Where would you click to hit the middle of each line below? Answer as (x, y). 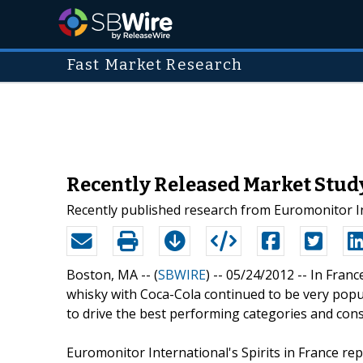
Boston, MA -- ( (112, 274)
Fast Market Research (155, 65)
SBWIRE (182, 274)
